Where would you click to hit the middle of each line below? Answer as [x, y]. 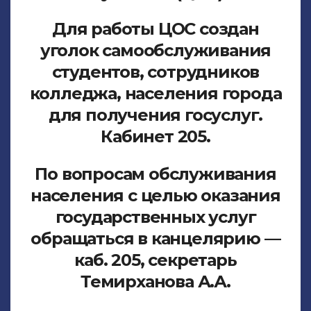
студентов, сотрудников [155, 72]
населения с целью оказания [155, 195]
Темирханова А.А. [155, 281]
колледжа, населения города [155, 94]
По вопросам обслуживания [155, 174]
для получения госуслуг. [155, 115]
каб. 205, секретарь [155, 260]
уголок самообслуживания [155, 51]
